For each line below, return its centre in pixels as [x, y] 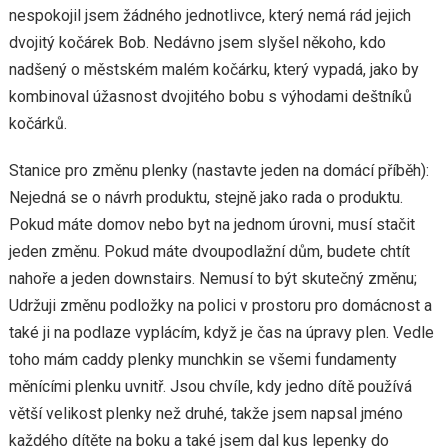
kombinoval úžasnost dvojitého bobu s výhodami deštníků [210, 96]
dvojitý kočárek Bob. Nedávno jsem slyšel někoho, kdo [197, 42]
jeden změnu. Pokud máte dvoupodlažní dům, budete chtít [209, 251]
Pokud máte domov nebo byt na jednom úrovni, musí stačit [211, 224]
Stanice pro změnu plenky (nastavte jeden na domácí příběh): [218, 170]
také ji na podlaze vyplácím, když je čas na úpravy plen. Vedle [221, 332]
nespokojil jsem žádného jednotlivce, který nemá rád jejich [209, 15]
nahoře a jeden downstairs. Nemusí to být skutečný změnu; [212, 278]
